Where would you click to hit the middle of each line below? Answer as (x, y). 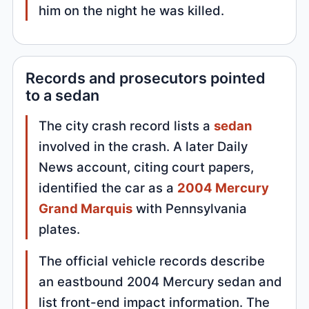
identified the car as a (108, 187)
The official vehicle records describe (152, 260)
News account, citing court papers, (147, 167)
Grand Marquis (86, 208)
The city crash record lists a (127, 125)
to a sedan (63, 95)
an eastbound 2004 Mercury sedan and (161, 281)
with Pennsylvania (190, 208)
